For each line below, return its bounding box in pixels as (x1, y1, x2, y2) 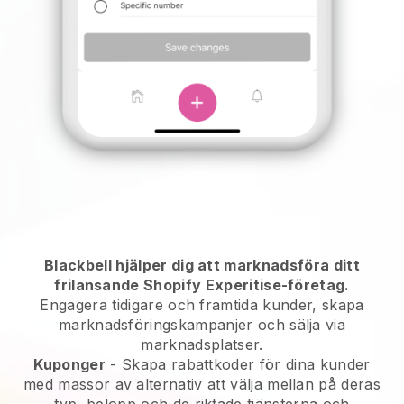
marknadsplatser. (141, 335, 263, 354)
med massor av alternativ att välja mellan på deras (23, 375, 381, 394)
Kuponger (33, 355, 106, 374)
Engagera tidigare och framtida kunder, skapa (40, 296, 364, 315)
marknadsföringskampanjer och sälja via (58, 316, 346, 335)
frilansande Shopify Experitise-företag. (54, 276, 350, 295)
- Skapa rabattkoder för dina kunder (106, 355, 371, 374)
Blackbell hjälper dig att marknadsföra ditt (44, 256, 360, 275)
